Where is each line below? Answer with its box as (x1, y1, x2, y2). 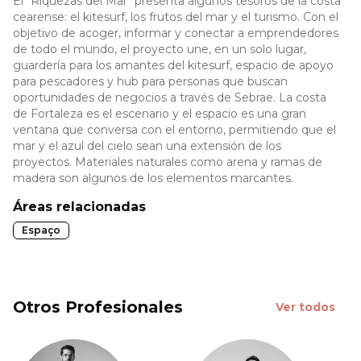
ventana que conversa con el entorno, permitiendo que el (13, 122, 336, 138)
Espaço (22, 224, 60, 237)
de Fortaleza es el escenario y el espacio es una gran (13, 106, 306, 122)
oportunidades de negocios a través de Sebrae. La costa (13, 90, 326, 106)
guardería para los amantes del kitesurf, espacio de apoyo (13, 58, 334, 73)
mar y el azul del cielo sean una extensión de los (13, 139, 281, 154)
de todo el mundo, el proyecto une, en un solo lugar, (13, 42, 306, 57)
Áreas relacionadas (13, 199, 146, 215)
